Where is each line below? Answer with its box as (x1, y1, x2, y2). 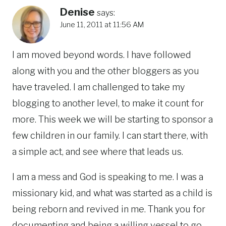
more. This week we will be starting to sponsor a (12, 114, 213, 125)
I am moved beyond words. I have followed (12, 49, 191, 60)
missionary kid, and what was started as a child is (12, 187, 212, 198)
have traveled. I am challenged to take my (12, 81, 185, 92)
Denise (60, 6, 95, 19)
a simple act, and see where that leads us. (12, 146, 183, 157)
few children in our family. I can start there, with (12, 130, 208, 141)
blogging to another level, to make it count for (12, 97, 204, 108)
